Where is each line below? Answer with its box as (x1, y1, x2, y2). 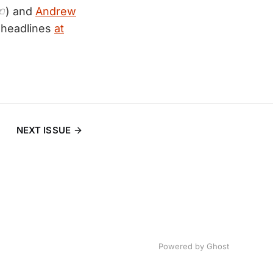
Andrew (35, 4, 76, 18)
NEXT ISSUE (16, 124, 71, 136)
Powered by (158, 241, 207, 251)
